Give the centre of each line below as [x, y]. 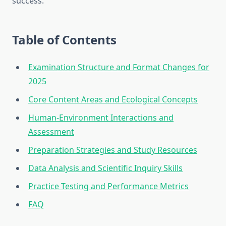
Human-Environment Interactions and [101, 118]
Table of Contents [64, 40]
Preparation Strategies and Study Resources [113, 150]
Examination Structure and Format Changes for [119, 67]
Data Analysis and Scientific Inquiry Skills [105, 168]
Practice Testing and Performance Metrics [108, 186]
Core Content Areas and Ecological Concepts [113, 100]
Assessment [51, 132]
